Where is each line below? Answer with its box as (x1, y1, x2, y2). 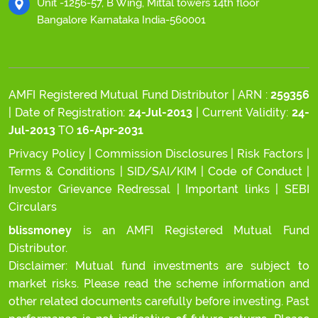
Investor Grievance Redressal (9, 182, 177, 196)
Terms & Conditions (9, 165, 120, 178)
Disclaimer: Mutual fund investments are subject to (9, 259, 309, 273)
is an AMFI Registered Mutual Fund (72, 224, 309, 237)
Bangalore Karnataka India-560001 (37, 13, 206, 26)
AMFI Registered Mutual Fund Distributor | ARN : (9, 88, 270, 102)
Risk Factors (237, 147, 307, 160)
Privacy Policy (9, 147, 85, 160)
